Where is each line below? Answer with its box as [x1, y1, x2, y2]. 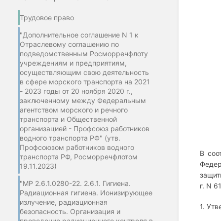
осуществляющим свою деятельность [20, 68, 149, 76]
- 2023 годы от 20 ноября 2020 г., [20, 86, 133, 95]
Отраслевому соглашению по [20, 39, 119, 48]
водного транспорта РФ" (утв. [20, 133, 120, 142]
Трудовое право [20, 13, 74, 22]
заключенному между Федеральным [20, 96, 146, 105]
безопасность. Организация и [20, 207, 120, 216]
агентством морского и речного [20, 105, 128, 114]
